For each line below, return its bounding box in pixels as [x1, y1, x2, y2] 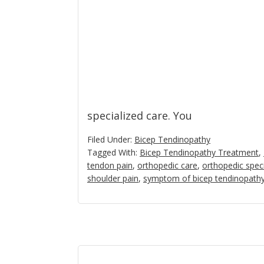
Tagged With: [87, 147, 140, 158]
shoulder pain [87, 173, 138, 184]
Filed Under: [87, 134, 134, 145]
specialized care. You [87, 108, 192, 123]
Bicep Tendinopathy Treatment [140, 147, 259, 158]
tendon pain [87, 160, 133, 171]
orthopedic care [137, 160, 197, 171]
